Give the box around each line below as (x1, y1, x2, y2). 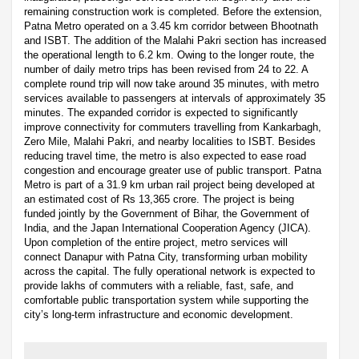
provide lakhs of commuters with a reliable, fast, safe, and (24, 280, 293, 292)
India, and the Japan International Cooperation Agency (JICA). (24, 222, 311, 235)
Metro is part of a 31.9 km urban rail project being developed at (24, 179, 315, 192)
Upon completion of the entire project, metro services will (24, 236, 288, 249)
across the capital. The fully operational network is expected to (24, 265, 315, 278)
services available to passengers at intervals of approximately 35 (24, 92, 325, 105)
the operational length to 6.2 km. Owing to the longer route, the (24, 49, 314, 62)
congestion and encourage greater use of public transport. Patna (24, 164, 321, 177)
